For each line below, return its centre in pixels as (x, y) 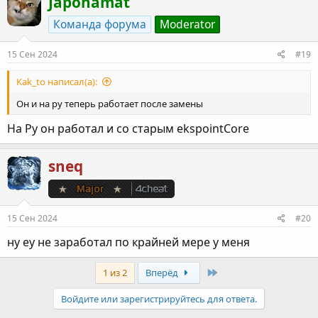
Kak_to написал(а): (57, 81)
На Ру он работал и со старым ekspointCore (128, 128)
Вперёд (163, 273)
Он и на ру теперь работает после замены (110, 103)
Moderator (187, 24)
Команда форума (100, 24)
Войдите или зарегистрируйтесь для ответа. (159, 299)
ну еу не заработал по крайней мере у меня (128, 242)
